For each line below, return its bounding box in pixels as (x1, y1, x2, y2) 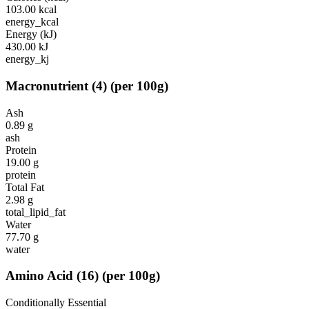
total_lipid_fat (6, 206, 66, 218)
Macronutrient (6, 78, 88, 93)
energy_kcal (6, 16, 59, 28)
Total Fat (6, 181, 44, 193)
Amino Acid (6, 268, 73, 283)
